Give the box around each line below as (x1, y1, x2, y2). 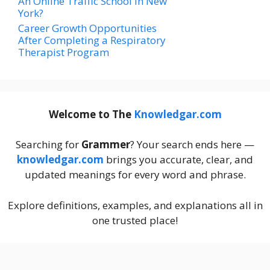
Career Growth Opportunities (18, 20, 157, 35)
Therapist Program (18, 45, 109, 59)
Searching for (16, 137, 81, 152)
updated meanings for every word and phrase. (24, 168, 246, 182)
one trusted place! (92, 213, 178, 227)
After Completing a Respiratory (18, 33, 166, 47)
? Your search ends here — (130, 137, 254, 152)
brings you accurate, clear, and (104, 152, 253, 167)
